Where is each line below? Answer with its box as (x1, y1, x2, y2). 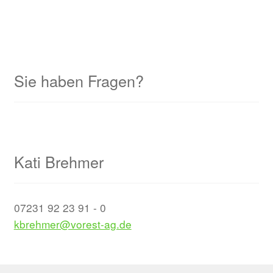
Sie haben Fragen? (13, 69, 144, 92)
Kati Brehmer (13, 151, 104, 173)
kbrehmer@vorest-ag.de (13, 216, 132, 232)
